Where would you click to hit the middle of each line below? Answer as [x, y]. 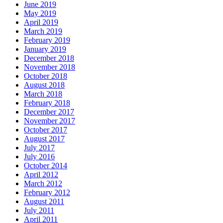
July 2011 [39, 211]
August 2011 [44, 202]
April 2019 [41, 22]
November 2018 [50, 67]
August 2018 [44, 85]
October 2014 [46, 166]
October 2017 [46, 130]
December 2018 [49, 58]
